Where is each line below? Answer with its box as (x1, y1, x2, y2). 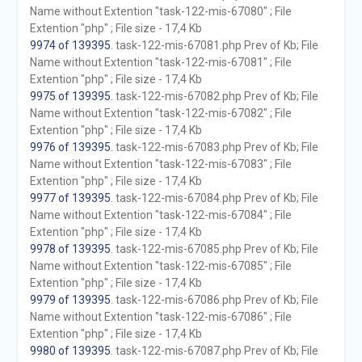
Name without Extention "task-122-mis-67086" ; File (29, 310, 292, 323)
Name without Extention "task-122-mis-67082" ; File (29, 107, 292, 120)
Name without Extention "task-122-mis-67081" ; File (29, 56, 292, 69)
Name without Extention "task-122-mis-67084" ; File (29, 208, 292, 221)
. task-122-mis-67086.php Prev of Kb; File (110, 293, 318, 306)
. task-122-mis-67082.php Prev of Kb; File (110, 90, 318, 103)
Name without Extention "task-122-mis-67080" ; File (29, 5, 292, 18)
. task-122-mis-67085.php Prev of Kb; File (110, 242, 318, 255)
